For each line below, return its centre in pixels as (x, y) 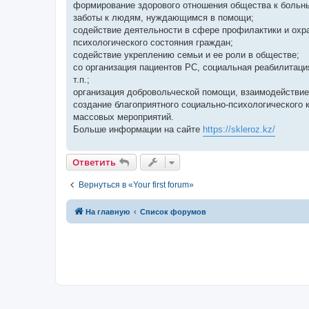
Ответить (94, 162)
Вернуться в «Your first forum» (136, 185)
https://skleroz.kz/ (239, 129)
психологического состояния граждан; (153, 42)
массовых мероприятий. (123, 117)
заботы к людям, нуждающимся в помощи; (163, 17)
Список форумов (173, 211)
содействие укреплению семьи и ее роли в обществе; (186, 54)
